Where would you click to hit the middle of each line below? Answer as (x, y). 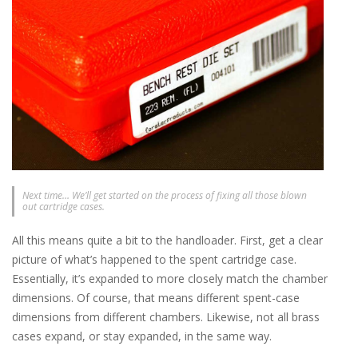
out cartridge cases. (64, 206)
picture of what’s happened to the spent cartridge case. (154, 259)
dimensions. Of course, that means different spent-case (156, 297)
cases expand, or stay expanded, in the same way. (142, 336)
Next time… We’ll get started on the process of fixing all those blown (165, 195)
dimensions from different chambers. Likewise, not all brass (166, 316)
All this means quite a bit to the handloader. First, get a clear (167, 240)
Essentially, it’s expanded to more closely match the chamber (170, 278)
